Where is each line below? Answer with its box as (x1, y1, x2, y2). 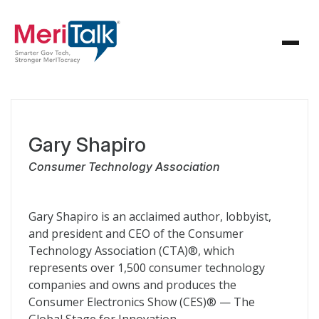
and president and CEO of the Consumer (28, 226, 244, 241)
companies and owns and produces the (28, 277, 236, 293)
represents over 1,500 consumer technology (28, 260, 265, 276)
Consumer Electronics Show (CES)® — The (28, 294, 255, 310)
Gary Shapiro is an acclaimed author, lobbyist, (28, 209, 271, 224)
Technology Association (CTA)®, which (28, 243, 234, 258)
